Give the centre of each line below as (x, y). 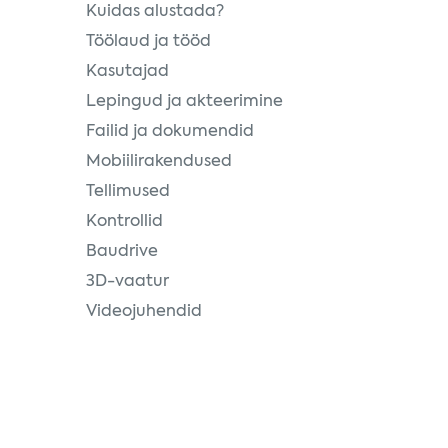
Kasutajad (127, 72)
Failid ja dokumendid (170, 132)
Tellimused (128, 192)
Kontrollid (124, 222)
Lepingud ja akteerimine (184, 102)
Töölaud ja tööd (148, 42)
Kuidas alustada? (155, 12)
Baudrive (122, 252)
